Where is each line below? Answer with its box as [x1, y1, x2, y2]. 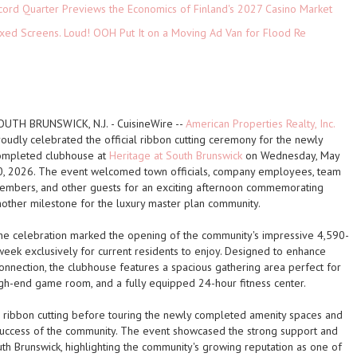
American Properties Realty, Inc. [186, 116, 335, 131]
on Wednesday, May [242, 148, 339, 163]
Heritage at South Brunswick [109, 148, 242, 163]
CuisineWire [117, 116, 173, 131]
